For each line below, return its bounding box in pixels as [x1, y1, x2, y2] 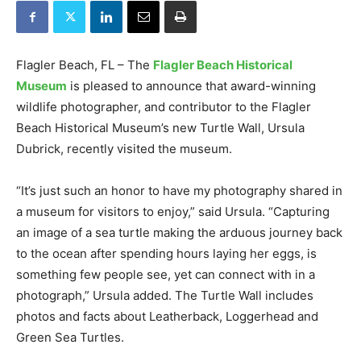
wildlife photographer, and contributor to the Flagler [16, 99, 311, 114]
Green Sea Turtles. [16, 330, 124, 345]
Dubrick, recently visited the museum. [16, 141, 232, 156]
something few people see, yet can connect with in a [16, 267, 315, 282]
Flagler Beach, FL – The [16, 57, 153, 73]
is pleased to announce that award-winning [67, 78, 316, 93]
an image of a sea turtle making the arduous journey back [16, 225, 342, 240]
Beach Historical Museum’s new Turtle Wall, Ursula [16, 120, 305, 135]
